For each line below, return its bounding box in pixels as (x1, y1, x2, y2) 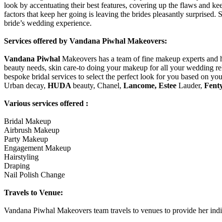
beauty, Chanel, (73, 81, 123, 90)
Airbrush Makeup (4, 125, 59, 134)
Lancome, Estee (123, 81, 178, 90)
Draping (4, 161, 30, 170)
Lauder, (178, 81, 204, 90)
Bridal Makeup (4, 116, 51, 125)
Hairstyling (4, 152, 39, 161)
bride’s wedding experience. (4, 18, 92, 27)
